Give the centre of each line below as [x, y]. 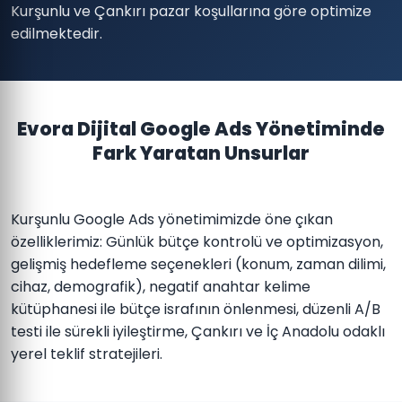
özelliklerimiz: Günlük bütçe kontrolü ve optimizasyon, [197, 242]
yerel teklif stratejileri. [87, 354]
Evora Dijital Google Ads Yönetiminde [201, 129]
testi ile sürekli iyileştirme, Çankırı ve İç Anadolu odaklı [198, 332]
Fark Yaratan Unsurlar [201, 153]
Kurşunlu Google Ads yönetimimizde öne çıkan [172, 219]
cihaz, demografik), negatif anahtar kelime [161, 287]
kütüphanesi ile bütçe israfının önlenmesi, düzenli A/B [196, 309]
